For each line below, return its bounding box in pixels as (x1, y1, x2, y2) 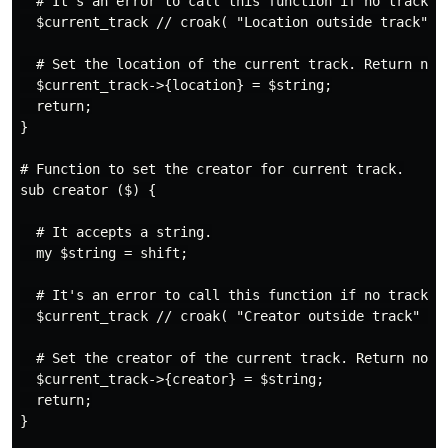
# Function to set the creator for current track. (20, 161, 404, 178)
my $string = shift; (20, 245, 188, 262)
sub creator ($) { (20, 182, 156, 199)
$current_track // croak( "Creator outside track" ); (20, 308, 444, 325)
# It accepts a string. (20, 224, 212, 241)
